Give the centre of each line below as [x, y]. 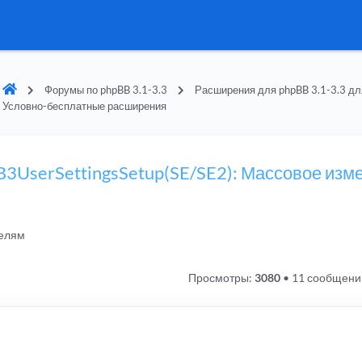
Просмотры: [221, 278]
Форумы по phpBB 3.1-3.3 [105, 90]
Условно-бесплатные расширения [84, 106]
